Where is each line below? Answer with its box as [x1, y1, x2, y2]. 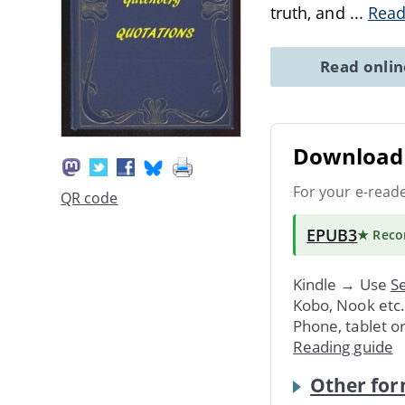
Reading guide [293, 335, 393, 357]
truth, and [270, 2, 350, 24]
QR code [61, 188, 118, 209]
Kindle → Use [293, 273, 391, 295]
